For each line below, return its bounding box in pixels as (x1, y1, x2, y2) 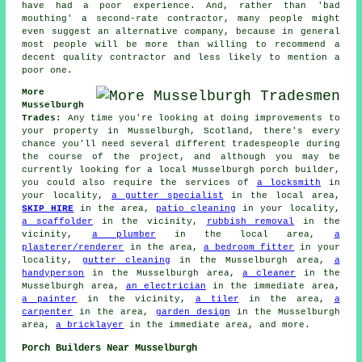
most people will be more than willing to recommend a (22, 40, 340, 50)
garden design (155, 307, 230, 318)
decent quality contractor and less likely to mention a (22, 53, 340, 63)
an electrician (125, 281, 206, 292)
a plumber (91, 229, 156, 240)
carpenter (22, 307, 74, 318)
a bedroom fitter (204, 242, 295, 253)
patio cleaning (155, 204, 236, 214)
